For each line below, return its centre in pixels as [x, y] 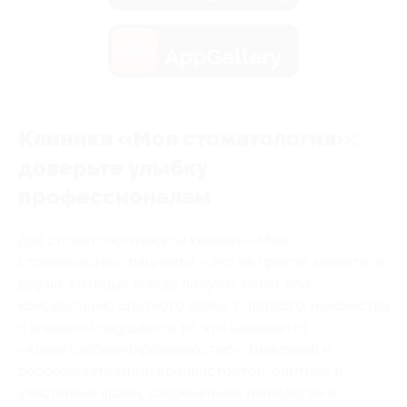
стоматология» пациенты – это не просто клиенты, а [201, 262]
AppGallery [223, 57]
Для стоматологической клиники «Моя [153, 240]
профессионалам [114, 197]
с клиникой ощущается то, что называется [163, 327]
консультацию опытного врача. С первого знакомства [203, 305]
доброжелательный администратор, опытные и [180, 371]
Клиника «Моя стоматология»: [188, 139]
